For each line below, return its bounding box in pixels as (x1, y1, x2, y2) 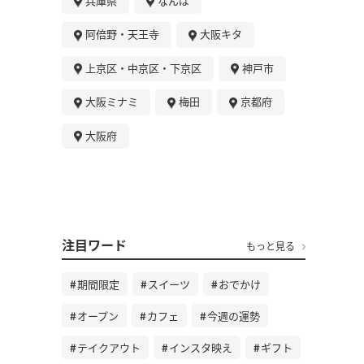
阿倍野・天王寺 (85, 26, 159, 42)
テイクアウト (77, 340, 141, 356)
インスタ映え (169, 340, 232, 356)
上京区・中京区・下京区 (85, 59, 201, 76)
